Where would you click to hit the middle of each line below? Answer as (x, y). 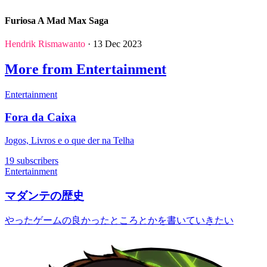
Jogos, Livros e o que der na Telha (69, 141)
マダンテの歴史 (44, 195)
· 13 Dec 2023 (114, 44)
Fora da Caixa (41, 117)
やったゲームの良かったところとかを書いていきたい (119, 221)
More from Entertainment (86, 69)
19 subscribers (32, 161)
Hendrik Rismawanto (45, 44)
